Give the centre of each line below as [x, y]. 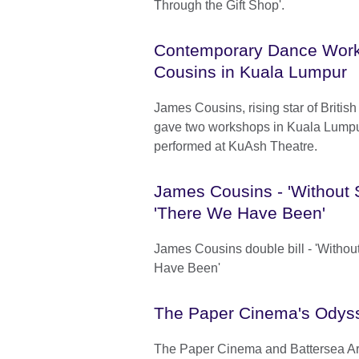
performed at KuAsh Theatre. [236, 147]
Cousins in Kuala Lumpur [250, 72]
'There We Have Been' [240, 213]
